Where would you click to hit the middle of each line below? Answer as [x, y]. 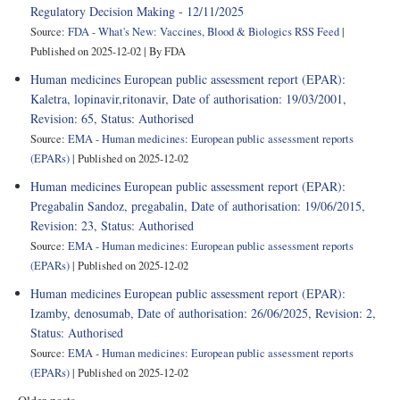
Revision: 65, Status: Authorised [112, 118]
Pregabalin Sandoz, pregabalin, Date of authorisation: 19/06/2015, [198, 205]
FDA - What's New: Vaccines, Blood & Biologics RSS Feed [204, 31]
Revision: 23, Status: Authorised [112, 225]
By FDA [167, 51]
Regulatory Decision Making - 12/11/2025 [137, 11]
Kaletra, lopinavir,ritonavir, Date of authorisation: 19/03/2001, [188, 98]
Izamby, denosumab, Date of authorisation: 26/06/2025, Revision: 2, [203, 312]
